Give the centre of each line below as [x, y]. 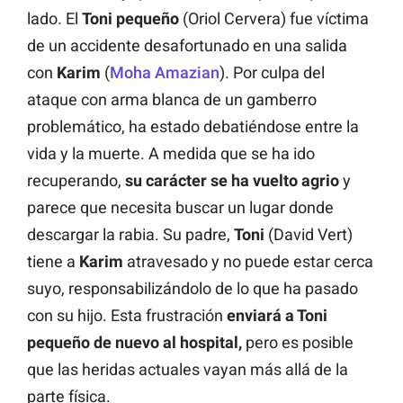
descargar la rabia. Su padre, [130, 234]
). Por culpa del [272, 72]
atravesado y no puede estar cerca [248, 261]
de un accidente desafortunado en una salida [187, 45]
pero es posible [298, 342]
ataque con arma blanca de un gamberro [172, 99]
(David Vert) [309, 234]
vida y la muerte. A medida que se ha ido [171, 153]
